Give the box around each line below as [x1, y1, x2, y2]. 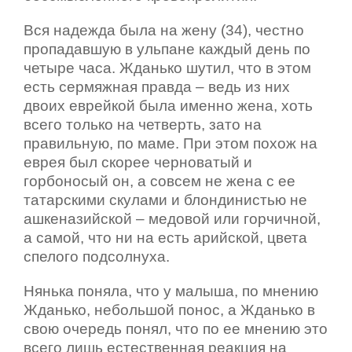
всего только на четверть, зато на [24, 115, 262, 133]
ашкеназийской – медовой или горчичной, [24, 210, 321, 227]
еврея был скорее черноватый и [24, 153, 252, 170]
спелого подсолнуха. [24, 247, 174, 265]
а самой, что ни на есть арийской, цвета [24, 229, 307, 246]
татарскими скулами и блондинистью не [24, 191, 307, 208]
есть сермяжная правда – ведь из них [24, 78, 290, 95]
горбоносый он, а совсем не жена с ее [24, 172, 295, 189]
